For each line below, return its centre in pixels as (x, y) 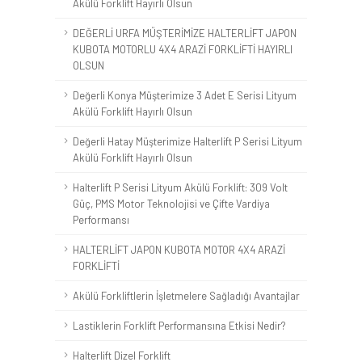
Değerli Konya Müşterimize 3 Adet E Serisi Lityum (185, 95)
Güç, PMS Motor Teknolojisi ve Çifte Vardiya (171, 204)
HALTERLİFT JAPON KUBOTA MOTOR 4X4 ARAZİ (179, 250)
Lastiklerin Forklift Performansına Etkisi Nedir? (179, 326)
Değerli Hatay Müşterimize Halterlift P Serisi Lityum (187, 141)
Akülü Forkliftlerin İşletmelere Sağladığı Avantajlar (186, 296)
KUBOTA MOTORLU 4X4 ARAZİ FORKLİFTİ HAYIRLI (183, 49)
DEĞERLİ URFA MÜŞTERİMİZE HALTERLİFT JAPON (185, 33)
